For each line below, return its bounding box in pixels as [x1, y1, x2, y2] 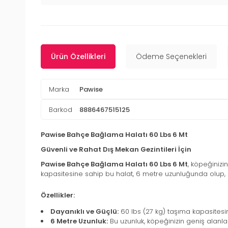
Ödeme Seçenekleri [136, 51, 207, 62]
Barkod [49, 104, 72, 115]
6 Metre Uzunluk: [50, 216, 108, 226]
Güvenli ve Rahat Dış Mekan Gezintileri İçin [41, 145, 191, 155]
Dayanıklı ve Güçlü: [50, 207, 119, 217]
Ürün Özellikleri [51, 51, 105, 62]
